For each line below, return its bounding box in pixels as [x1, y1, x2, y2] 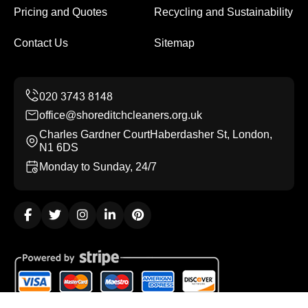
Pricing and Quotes [14, 6, 107, 18]
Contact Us [14, 37, 68, 49]
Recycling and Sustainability [154, 6, 293, 18]
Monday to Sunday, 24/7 [39, 161, 157, 173]
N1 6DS [39, 142, 78, 153]
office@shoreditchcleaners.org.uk [39, 109, 202, 121]
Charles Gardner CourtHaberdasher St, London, [39, 129, 272, 140]
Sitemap [154, 37, 195, 49]
